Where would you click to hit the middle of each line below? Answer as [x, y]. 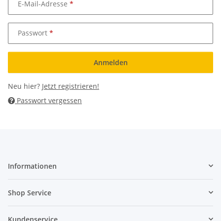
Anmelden [110, 62]
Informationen [32, 166]
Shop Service [30, 192]
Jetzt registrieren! [71, 86]
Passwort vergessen [48, 100]
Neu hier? [25, 86]
